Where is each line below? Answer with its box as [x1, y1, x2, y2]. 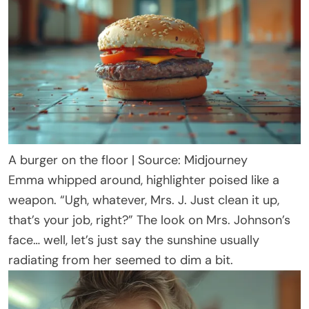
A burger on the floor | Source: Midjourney [8, 152, 248, 169]
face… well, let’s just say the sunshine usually [8, 232, 259, 249]
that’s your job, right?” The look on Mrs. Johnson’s [8, 212, 290, 229]
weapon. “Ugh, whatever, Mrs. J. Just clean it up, [8, 192, 279, 209]
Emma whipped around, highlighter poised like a [8, 172, 279, 189]
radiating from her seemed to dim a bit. [8, 252, 233, 269]
